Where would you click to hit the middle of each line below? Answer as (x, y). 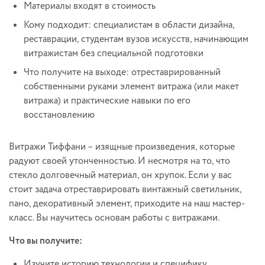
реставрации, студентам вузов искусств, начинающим (136, 40)
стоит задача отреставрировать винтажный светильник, (125, 190)
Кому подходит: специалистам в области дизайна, (129, 25)
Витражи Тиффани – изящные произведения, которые (122, 147)
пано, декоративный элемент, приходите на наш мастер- (127, 204)
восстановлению (59, 115)
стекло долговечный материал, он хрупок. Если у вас (120, 176)
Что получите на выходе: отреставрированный (122, 73)
